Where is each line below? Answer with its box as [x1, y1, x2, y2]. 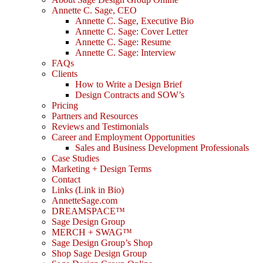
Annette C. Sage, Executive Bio [75, 16, 194, 26]
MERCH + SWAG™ [52, 227, 132, 238]
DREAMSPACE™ [52, 206, 125, 217]
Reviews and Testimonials [52, 122, 149, 132]
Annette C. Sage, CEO [52, 5, 137, 16]
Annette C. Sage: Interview [75, 48, 176, 58]
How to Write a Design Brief [75, 79, 182, 90]
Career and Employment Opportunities [52, 132, 195, 143]
